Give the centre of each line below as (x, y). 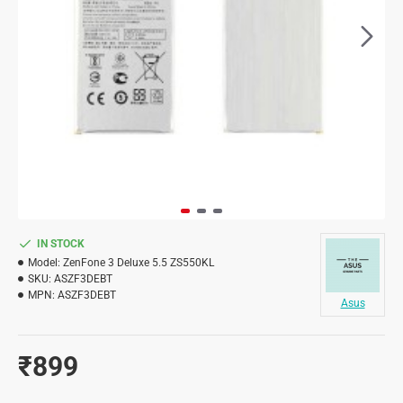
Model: (44, 263)
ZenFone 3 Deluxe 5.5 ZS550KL (139, 263)
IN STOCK (61, 244)
